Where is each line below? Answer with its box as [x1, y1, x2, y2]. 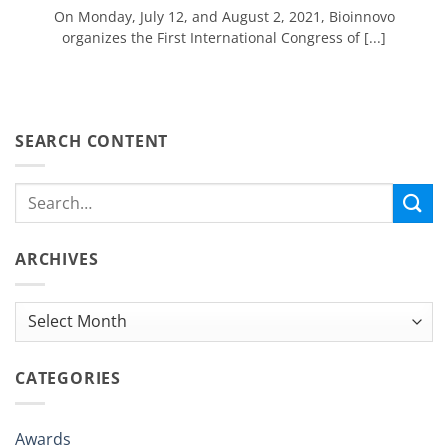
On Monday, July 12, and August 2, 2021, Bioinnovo [53, 7, 395, 27]
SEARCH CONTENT [15, 129, 169, 152]
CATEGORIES [15, 366, 121, 389]
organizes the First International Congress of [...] [62, 28, 386, 48]
